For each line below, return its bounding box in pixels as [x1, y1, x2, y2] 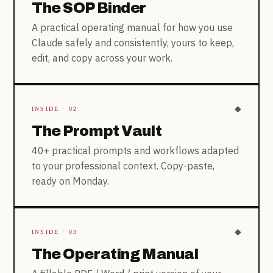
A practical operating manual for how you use [32, 21, 233, 34]
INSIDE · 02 [32, 105, 78, 112]
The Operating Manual [32, 246, 199, 262]
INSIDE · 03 [32, 228, 78, 235]
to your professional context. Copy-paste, [32, 159, 214, 172]
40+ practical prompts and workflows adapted [32, 144, 239, 157]
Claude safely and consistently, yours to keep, [32, 36, 234, 49]
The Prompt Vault [32, 122, 162, 139]
